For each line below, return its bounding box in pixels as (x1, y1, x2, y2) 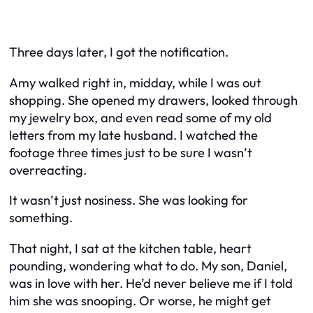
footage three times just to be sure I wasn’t (9, 144, 252, 161)
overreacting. (9, 161, 87, 178)
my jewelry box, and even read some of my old (9, 109, 272, 126)
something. (9, 210, 73, 226)
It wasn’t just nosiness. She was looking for (9, 192, 248, 209)
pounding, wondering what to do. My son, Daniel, (9, 257, 287, 274)
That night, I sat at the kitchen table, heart (9, 240, 252, 256)
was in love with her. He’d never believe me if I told (9, 275, 293, 291)
